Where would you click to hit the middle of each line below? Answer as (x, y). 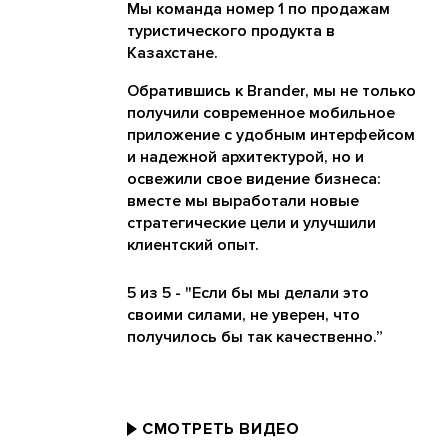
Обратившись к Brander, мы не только (271, 91)
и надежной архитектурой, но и (245, 157)
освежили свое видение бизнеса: (254, 179)
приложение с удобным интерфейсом (271, 135)
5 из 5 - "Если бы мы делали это (248, 293)
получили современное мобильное (261, 113)
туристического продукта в (231, 31)
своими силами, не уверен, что (243, 315)
